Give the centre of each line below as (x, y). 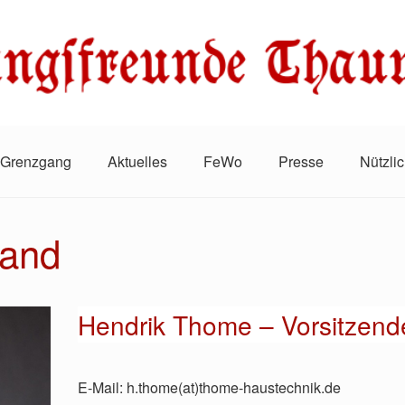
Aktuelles (137, 162)
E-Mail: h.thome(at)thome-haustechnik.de (209, 388)
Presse (301, 162)
